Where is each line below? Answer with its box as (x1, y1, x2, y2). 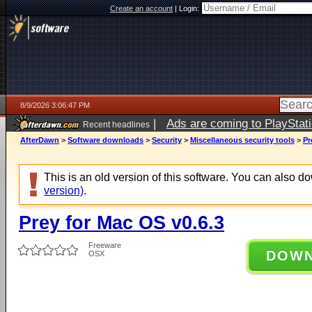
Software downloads (68, 136, 143, 144)
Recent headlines (83, 120, 150, 129)
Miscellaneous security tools (190, 136, 295, 144)
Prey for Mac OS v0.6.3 (19, 212, 224, 233)
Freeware (88, 241, 121, 249)
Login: (179, 4, 201, 13)
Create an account (110, 4, 173, 13)
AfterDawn (20, 136, 59, 144)
